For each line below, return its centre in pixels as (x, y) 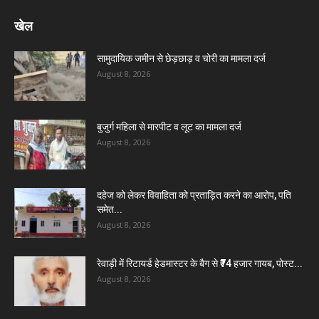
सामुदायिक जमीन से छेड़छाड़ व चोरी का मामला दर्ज (181, 58)
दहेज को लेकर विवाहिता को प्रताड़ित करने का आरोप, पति (194, 195)
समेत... (110, 209)
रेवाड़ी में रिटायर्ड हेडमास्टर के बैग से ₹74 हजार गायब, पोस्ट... (200, 263)
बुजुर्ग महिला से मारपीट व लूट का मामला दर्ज (169, 127)
